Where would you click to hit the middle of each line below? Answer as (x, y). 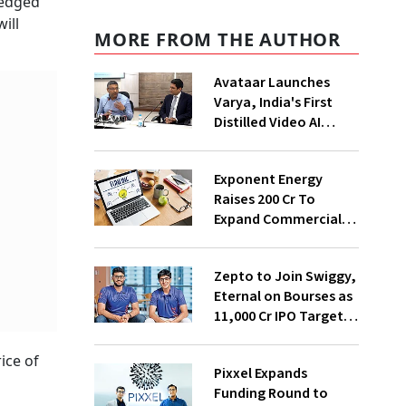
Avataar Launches (271, 82)
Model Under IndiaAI (277, 142)
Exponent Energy (268, 179)
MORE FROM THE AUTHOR (217, 39)
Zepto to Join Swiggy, (285, 276)
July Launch (251, 336)
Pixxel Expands (260, 373)
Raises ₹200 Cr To (264, 199)
